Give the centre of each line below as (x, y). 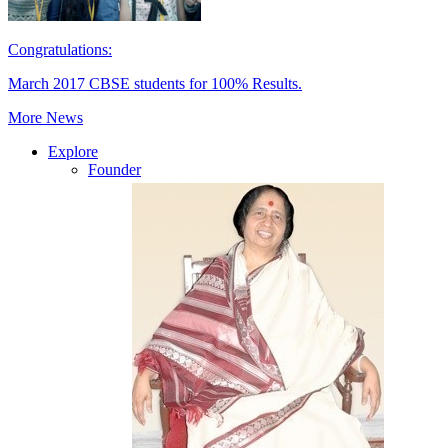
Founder (114, 169)
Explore (73, 151)
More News (45, 117)
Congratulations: (60, 49)
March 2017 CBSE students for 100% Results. (155, 83)
